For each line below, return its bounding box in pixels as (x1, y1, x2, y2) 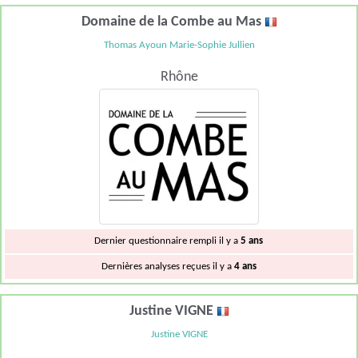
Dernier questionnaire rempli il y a (94, 235, 241, 246)
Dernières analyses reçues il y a (101, 261, 234, 272)
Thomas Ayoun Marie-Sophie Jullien (103, 40, 255, 51)
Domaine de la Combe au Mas (81, 14, 265, 30)
